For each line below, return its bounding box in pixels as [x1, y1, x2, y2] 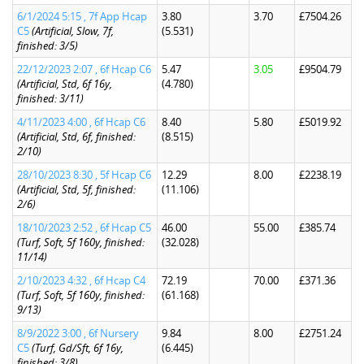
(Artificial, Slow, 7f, [32, 24, 114, 38]
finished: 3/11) [17, 91, 84, 106]
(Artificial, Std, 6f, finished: [17, 129, 136, 144]
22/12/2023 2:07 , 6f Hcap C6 [17, 62, 151, 76]
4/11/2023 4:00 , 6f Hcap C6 [17, 115, 145, 129]
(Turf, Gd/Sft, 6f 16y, [32, 340, 123, 355]
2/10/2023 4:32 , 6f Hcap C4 [17, 273, 145, 288]
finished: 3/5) [17, 38, 78, 53]
